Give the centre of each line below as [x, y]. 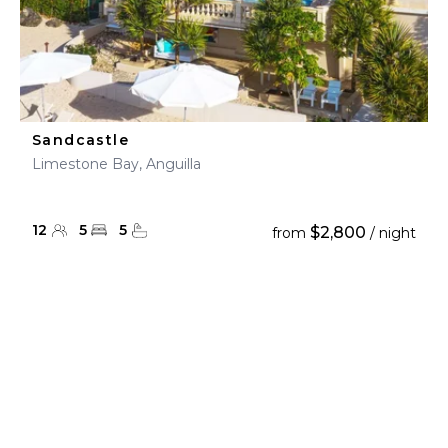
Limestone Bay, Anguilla [116, 164]
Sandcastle [80, 140]
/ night [391, 233]
